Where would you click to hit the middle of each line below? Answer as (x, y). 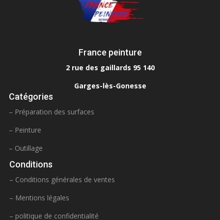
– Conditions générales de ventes (62, 179)
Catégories (31, 96)
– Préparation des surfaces (52, 111)
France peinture (110, 52)
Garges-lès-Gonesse (110, 85)
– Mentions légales (39, 197)
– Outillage (26, 148)
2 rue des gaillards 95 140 (110, 67)
